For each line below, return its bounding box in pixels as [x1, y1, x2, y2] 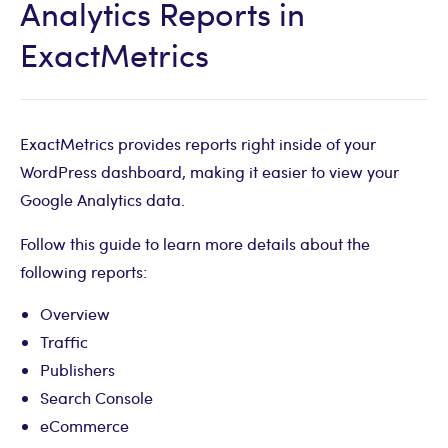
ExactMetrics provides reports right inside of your [20, 133, 376, 155]
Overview [40, 303, 110, 325]
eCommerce [40, 415, 129, 437]
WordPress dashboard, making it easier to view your [20, 161, 399, 183]
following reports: [20, 261, 147, 283]
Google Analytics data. [20, 189, 185, 211]
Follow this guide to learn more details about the [20, 233, 370, 255]
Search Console [40, 387, 153, 409]
